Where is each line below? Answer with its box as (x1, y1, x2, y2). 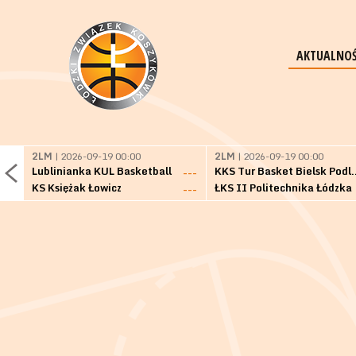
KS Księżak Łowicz (32, 179, 122, 196)
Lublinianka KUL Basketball (32, 162, 172, 180)
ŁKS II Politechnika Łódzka (215, 179, 352, 196)
